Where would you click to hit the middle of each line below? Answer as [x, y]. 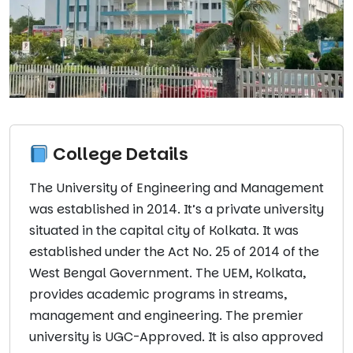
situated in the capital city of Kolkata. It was [164, 231]
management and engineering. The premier [166, 316]
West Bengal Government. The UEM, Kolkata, [167, 273]
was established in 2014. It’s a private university [176, 210]
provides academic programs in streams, [158, 295]
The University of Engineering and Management [176, 188]
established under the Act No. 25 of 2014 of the [174, 252]
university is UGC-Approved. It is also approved [176, 337]
